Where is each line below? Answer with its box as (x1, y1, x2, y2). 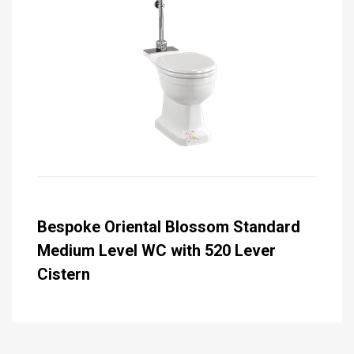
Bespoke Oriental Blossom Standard (37, 217, 300, 236)
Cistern (37, 264, 90, 284)
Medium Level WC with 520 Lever (37, 240, 276, 260)
